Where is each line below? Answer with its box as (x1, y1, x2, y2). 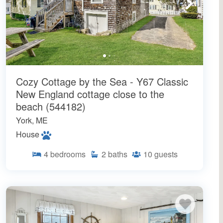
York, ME (16, 114, 48, 126)
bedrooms (50, 148, 86, 160)
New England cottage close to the (16, 86, 164, 101)
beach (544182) (16, 99, 86, 113)
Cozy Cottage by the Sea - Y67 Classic (16, 74, 188, 89)
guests (154, 148, 178, 160)
